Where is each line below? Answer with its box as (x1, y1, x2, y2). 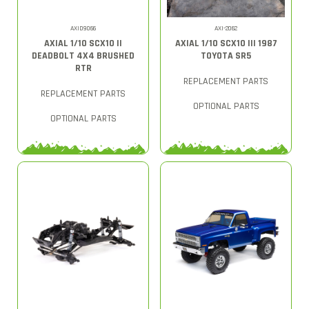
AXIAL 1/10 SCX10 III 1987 (175, 37, 277, 50)
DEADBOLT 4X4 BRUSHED (32, 49, 134, 62)
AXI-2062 (215, 23, 237, 32)
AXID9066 (70, 23, 96, 32)
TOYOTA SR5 (201, 49, 251, 62)
